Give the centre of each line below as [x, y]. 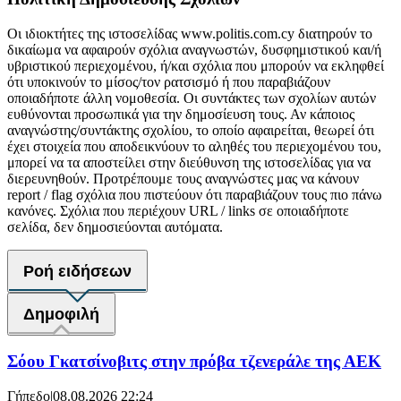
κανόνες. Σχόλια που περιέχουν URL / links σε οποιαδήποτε [178, 210]
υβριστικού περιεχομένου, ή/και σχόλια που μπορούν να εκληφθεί [196, 65]
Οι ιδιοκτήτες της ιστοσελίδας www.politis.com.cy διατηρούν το [190, 33]
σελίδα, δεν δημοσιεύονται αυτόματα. [115, 226]
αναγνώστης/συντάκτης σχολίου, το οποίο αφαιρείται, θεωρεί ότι [191, 130]
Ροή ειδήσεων [77, 271]
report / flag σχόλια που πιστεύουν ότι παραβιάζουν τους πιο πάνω [195, 194]
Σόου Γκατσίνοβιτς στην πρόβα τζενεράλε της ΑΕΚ [194, 362]
